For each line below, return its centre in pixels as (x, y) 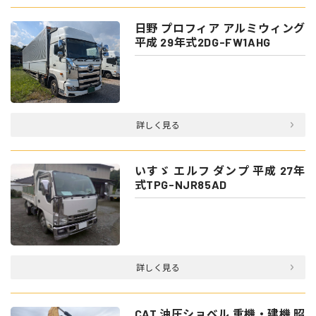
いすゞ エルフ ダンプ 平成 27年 (220, 171)
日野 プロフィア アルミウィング (220, 28)
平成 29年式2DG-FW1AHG (202, 42)
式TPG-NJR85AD (181, 185)
